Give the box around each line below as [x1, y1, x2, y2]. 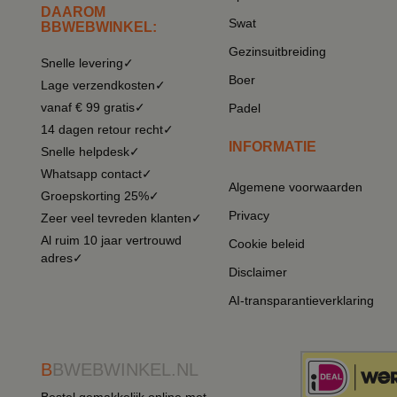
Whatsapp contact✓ [41, 167, 152, 181]
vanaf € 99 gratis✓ [41, 100, 145, 114]
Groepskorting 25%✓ [41, 189, 160, 203]
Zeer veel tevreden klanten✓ [41, 211, 202, 225]
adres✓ [41, 251, 83, 265]
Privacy [229, 208, 269, 222]
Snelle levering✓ [41, 56, 134, 70]
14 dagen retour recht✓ [41, 122, 174, 136]
